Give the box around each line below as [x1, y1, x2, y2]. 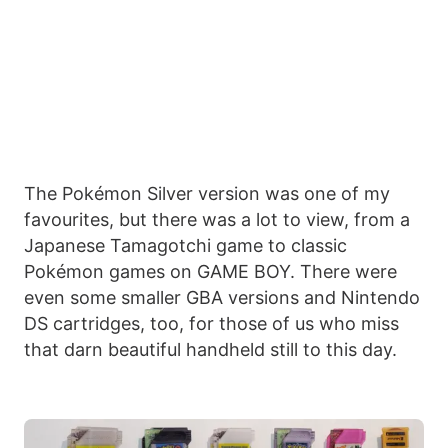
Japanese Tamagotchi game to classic [24, 234, 347, 256]
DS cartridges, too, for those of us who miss [24, 312, 399, 334]
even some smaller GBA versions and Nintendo [24, 286, 420, 308]
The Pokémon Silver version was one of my [24, 182, 390, 204]
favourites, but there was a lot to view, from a [24, 208, 410, 230]
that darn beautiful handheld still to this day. [24, 338, 397, 360]
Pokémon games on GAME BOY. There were [24, 260, 397, 282]
